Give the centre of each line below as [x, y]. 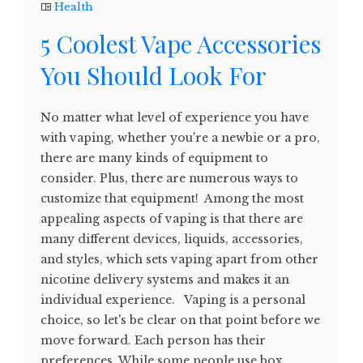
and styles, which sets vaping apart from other [179, 259]
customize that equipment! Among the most [172, 198]
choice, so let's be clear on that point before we [180, 320]
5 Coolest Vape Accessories [181, 43]
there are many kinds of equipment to [154, 158]
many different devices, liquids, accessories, [172, 239]
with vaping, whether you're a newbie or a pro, [180, 137]
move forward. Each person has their [153, 340]
